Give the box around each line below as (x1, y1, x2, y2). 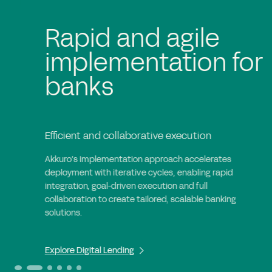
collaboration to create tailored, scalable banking (12, 193, 203, 205)
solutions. (12, 206, 49, 219)
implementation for (12, 46, 230, 80)
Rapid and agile (12, 21, 187, 56)
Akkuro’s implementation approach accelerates (12, 153, 199, 165)
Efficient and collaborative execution (12, 128, 179, 143)
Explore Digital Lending (12, 244, 101, 256)
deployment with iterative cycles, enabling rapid (12, 166, 200, 178)
